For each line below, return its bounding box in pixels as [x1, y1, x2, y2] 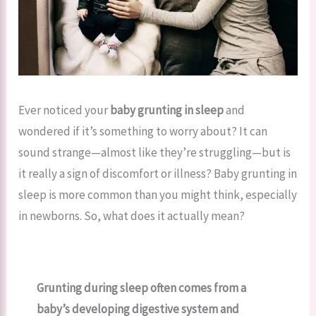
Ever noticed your [18, 102, 111, 119]
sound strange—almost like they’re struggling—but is [18, 145, 291, 161]
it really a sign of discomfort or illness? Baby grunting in [18, 166, 298, 182]
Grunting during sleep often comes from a [36, 280, 246, 296]
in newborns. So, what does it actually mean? [18, 208, 245, 224]
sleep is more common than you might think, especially [18, 187, 298, 203]
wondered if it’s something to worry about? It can [18, 123, 268, 140]
